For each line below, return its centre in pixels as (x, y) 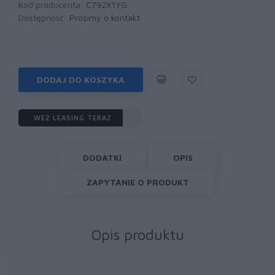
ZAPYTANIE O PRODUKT (137, 182)
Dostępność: (44, 17)
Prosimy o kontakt (105, 17)
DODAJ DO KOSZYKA (81, 79)
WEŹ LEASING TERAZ (73, 118)
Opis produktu (137, 234)
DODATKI (102, 157)
